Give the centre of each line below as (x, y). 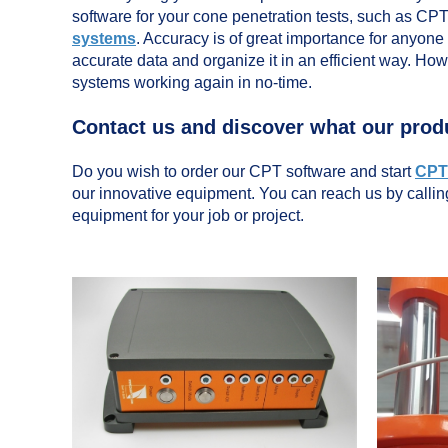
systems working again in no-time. (192, 82)
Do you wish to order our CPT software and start (243, 171)
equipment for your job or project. (188, 215)
